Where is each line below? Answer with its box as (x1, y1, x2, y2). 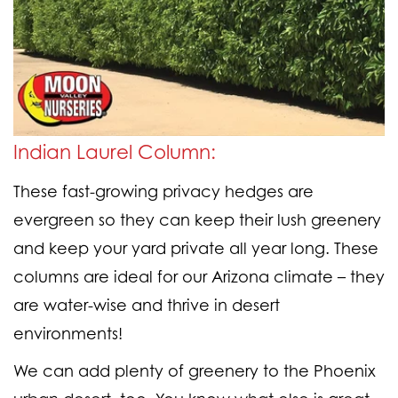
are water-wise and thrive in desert (13, 295, 280, 315)
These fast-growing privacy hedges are (13, 181, 314, 202)
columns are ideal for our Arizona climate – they (13, 267, 385, 287)
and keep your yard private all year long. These (13, 238, 378, 259)
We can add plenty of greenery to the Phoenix (13, 361, 376, 381)
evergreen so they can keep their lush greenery (13, 210, 381, 230)
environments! (13, 323, 123, 344)
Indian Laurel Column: (13, 139, 216, 164)
